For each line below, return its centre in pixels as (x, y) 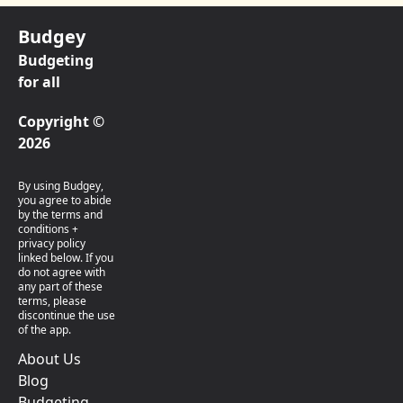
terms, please (52, 301)
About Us (49, 359)
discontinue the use (67, 315)
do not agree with (62, 272)
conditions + (48, 229)
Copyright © (61, 121)
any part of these (60, 287)
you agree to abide (65, 200)
